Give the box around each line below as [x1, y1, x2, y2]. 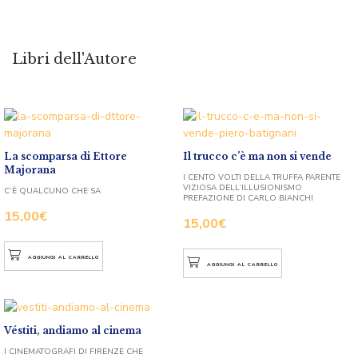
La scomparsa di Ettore [4, 149, 127, 162]
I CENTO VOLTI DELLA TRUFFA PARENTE [183, 171, 340, 183]
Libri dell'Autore [12, 50, 137, 68]
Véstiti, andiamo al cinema [4, 324, 141, 336]
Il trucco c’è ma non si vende [183, 149, 332, 162]
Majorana [4, 163, 56, 176]
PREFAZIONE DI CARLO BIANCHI [183, 192, 313, 204]
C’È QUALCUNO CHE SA [4, 185, 101, 197]
